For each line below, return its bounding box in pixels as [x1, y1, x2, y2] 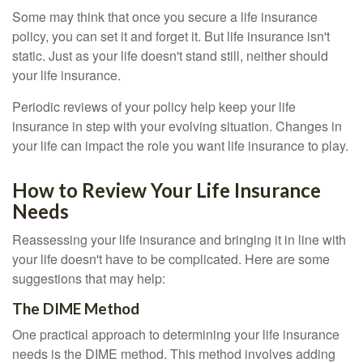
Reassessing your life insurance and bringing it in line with [12, 230, 346, 249]
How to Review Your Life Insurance [12, 178, 321, 202]
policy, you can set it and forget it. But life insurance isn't [12, 27, 330, 45]
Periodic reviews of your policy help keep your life [12, 97, 296, 116]
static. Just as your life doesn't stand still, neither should [12, 46, 328, 65]
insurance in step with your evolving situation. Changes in [12, 117, 342, 135]
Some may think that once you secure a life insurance [12, 7, 318, 26]
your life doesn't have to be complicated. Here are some [12, 250, 330, 268]
